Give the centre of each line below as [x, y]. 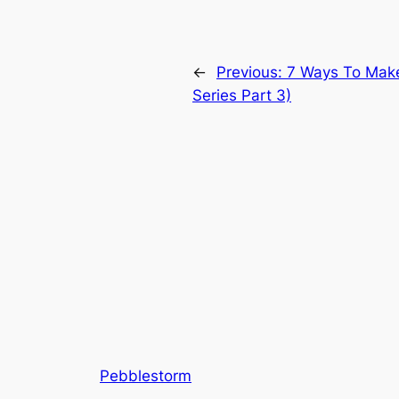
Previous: [252, 72]
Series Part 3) [242, 95]
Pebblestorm [146, 375]
